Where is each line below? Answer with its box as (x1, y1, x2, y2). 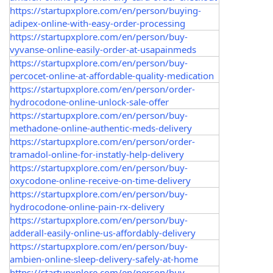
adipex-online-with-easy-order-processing (10, 17, 185, 29)
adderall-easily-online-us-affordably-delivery (10, 227, 196, 239)
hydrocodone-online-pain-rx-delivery (10, 200, 165, 213)
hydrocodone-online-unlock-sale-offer (10, 96, 169, 108)
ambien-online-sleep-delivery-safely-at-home (10, 253, 198, 265)
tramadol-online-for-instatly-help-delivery (10, 148, 184, 160)
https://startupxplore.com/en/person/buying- (10, 4, 201, 16)
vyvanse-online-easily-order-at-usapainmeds (10, 43, 196, 55)
